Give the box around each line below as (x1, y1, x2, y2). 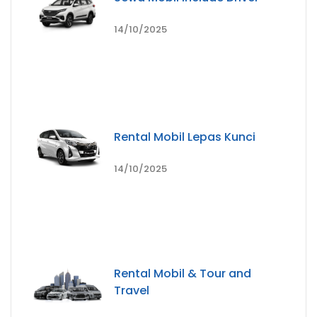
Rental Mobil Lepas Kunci (114, 128, 255, 145)
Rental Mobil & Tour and (114, 265, 251, 282)
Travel (114, 282, 149, 299)
